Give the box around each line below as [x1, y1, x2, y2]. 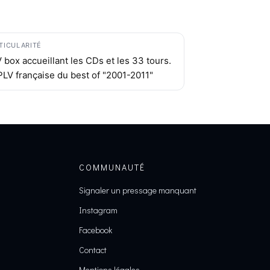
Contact [78, 244, 107, 256]
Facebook [78, 224, 112, 236]
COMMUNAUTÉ [78, 162, 146, 173]
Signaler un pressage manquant [78, 184, 196, 196]
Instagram [78, 204, 118, 216]
